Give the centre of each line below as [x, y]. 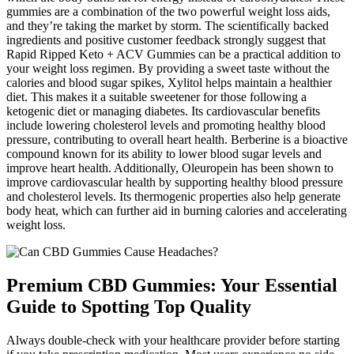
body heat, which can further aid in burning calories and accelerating [177, 211]
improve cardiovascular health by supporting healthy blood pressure [175, 183]
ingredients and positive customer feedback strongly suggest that [166, 40]
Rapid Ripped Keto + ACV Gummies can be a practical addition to [173, 55]
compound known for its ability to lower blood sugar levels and [164, 154]
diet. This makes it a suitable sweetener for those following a [156, 97]
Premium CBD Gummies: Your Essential [172, 285]
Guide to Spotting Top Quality [129, 306]
